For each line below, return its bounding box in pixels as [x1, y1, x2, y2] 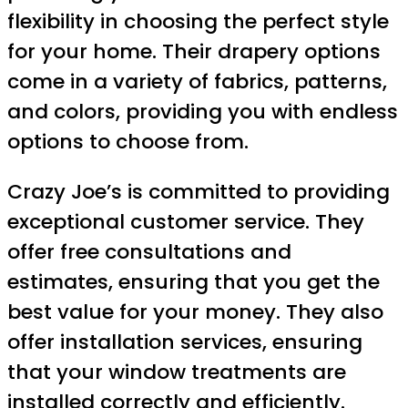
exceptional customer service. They [7, 207, 364, 236]
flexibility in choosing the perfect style [7, 6, 389, 36]
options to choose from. [7, 127, 249, 156]
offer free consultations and [7, 237, 291, 266]
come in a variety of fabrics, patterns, [7, 66, 387, 96]
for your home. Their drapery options [7, 36, 381, 66]
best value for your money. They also [7, 297, 383, 326]
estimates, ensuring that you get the [7, 267, 380, 296]
